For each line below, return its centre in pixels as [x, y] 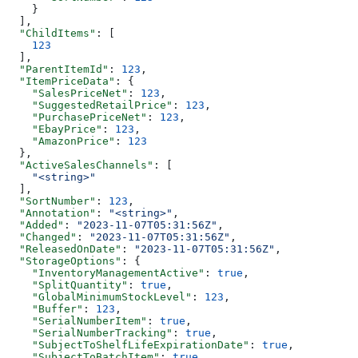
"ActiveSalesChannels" [80, 165]
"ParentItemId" [58, 69]
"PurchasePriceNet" [77, 117]
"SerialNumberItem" [77, 320]
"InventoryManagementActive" [105, 272]
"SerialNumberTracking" [89, 332]
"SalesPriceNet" [67, 93]
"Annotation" [51, 213]
